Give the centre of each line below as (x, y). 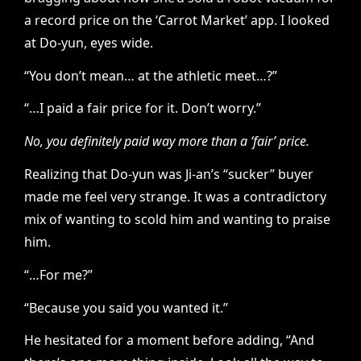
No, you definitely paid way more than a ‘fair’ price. (167, 141)
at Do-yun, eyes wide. (89, 42)
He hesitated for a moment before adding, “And (169, 340)
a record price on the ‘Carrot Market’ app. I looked (177, 20)
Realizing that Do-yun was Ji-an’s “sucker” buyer (169, 174)
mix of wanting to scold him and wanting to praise (177, 220)
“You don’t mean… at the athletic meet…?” (151, 75)
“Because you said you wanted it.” (126, 307)
